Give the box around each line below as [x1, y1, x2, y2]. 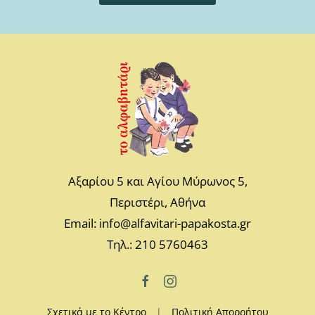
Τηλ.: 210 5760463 [107, 236, 208, 253]
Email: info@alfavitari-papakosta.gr [64, 215, 251, 232]
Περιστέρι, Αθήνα [110, 194, 205, 211]
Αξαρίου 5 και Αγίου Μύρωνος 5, [67, 173, 247, 190]
